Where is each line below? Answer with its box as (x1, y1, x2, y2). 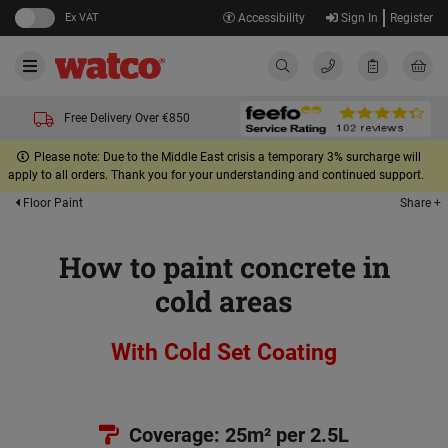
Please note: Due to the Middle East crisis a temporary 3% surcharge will (33, 150, 421, 164)
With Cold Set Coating (111, 338, 337, 366)
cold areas (155, 282, 293, 320)
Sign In (337, 11, 378, 25)
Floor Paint (20, 196, 83, 210)
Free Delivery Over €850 (64, 111, 190, 125)
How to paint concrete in (58, 248, 390, 286)
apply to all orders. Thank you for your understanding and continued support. (8, 168, 424, 182)
